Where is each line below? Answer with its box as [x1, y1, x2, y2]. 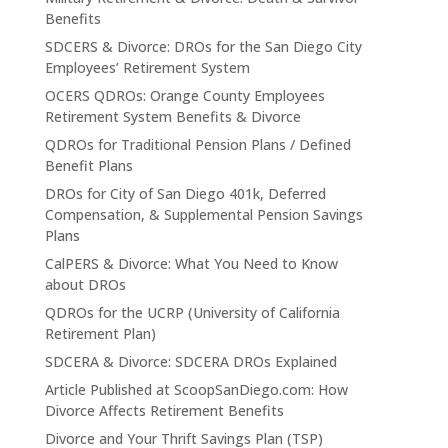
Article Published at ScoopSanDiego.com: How [44, 380, 348, 400]
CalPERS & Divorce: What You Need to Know [44, 254, 338, 274]
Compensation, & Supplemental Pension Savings [44, 205, 363, 225]
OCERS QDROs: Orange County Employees [44, 86, 325, 106]
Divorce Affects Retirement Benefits [44, 401, 284, 421]
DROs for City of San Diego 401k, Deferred [44, 184, 326, 204]
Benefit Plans [44, 156, 133, 176]
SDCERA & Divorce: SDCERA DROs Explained [44, 352, 337, 372]
